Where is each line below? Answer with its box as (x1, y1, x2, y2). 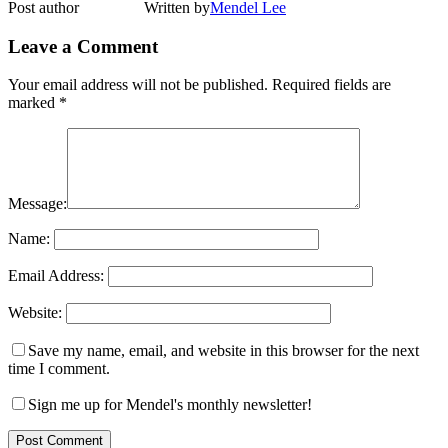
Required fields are (272, 76, 391, 94)
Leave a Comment (8, 35, 158, 57)
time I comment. (8, 360, 110, 378)
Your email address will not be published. (8, 76, 268, 94)
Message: (8, 195, 67, 213)
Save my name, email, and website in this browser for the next (28, 342, 419, 360)
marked (8, 94, 59, 112)
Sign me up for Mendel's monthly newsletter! (28, 396, 312, 414)
